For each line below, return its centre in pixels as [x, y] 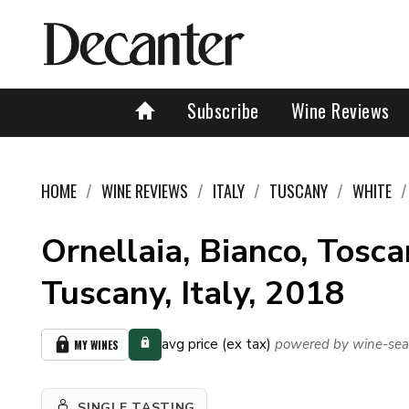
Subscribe [223, 110]
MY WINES [96, 345]
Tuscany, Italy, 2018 [193, 294]
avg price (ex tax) [216, 344]
